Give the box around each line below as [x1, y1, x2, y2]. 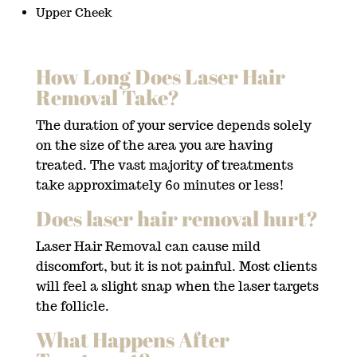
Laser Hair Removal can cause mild [35, 237, 261, 255]
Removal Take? [35, 82, 179, 112]
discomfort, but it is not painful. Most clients [35, 257, 317, 275]
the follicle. [35, 297, 109, 315]
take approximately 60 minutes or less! [35, 176, 284, 194]
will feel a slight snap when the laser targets [35, 277, 319, 295]
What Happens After [35, 324, 229, 354]
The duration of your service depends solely [35, 116, 312, 134]
